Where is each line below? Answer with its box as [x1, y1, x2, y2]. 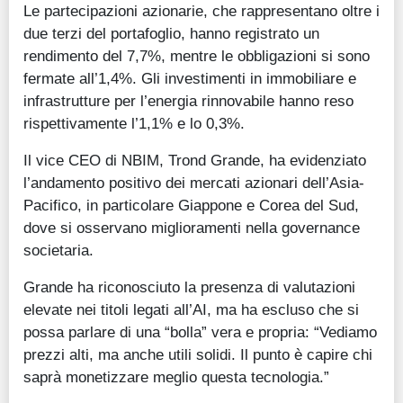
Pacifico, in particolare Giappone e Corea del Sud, [23, 196, 359, 215]
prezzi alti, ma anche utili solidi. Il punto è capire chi [23, 345, 372, 364]
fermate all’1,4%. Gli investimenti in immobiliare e [23, 69, 356, 88]
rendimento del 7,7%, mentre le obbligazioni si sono [23, 47, 370, 66]
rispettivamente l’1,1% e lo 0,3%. [23, 114, 245, 133]
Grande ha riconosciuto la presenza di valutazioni [23, 278, 355, 297]
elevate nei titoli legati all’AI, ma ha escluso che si [23, 300, 359, 319]
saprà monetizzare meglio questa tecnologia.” [23, 368, 329, 387]
